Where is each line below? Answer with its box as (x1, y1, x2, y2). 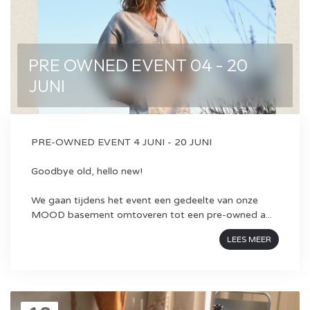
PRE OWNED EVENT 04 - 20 (28, 54, 248, 76)
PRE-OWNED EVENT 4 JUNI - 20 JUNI (31, 136, 212, 148)
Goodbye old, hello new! (31, 165, 143, 177)
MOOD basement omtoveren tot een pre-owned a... (31, 209, 272, 221)
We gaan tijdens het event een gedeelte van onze (31, 194, 258, 206)
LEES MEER (227, 235, 271, 244)
